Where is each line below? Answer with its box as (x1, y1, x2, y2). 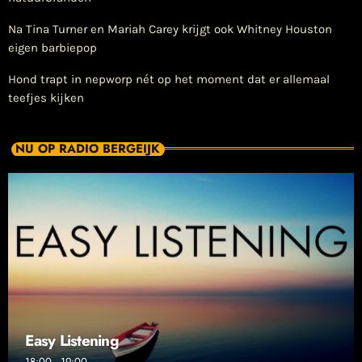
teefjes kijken (8, 90, 84, 105)
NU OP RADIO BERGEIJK (15, 140, 159, 158)
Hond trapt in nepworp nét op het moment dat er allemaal (8, 71, 330, 86)
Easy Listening (25, 330, 119, 351)
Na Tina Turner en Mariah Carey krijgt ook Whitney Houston (8, 21, 332, 36)
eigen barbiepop (8, 40, 97, 55)
